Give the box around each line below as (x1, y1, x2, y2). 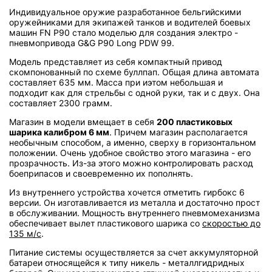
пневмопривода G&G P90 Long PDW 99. (9, 37, 174, 48)
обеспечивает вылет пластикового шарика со (9, 217, 202, 228)
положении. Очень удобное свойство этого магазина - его (9, 147, 251, 158)
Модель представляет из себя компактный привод (9, 56, 222, 67)
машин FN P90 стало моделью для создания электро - (9, 27, 238, 38)
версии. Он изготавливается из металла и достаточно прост (9, 197, 260, 208)
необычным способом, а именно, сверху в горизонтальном (9, 137, 256, 148)
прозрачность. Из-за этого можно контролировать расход (9, 157, 253, 168)
